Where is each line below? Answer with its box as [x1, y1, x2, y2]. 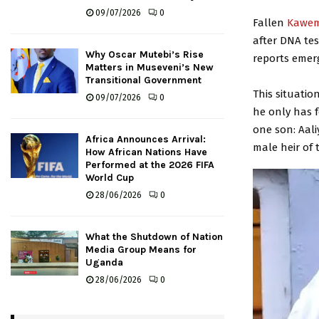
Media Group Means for [85, 244, 197, 256]
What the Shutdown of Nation [85, 231, 223, 243]
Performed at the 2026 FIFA [85, 159, 214, 171]
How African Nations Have [85, 146, 207, 158]
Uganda [85, 256, 123, 268]
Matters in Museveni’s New [85, 61, 214, 73]
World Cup [85, 172, 134, 184]
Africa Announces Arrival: [85, 133, 206, 145]
